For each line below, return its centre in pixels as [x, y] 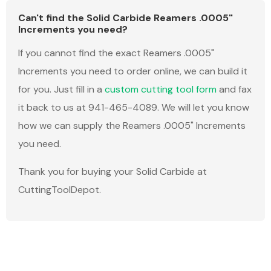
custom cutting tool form [161, 90]
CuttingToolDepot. [60, 190]
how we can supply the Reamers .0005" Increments [132, 126]
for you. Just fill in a [61, 90]
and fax [234, 90]
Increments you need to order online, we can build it [133, 71]
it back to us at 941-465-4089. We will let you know [134, 108]
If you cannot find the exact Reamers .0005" [116, 53]
